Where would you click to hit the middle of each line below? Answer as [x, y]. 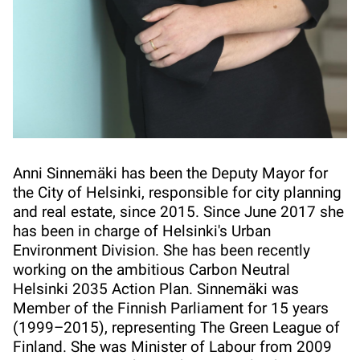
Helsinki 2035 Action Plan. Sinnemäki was [156, 289]
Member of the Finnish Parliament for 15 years [171, 309]
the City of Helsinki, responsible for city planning [177, 193]
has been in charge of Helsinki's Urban [142, 231]
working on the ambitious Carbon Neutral [151, 270]
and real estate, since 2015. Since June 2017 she [178, 212]
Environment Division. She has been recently [162, 251]
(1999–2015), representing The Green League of [176, 328]
